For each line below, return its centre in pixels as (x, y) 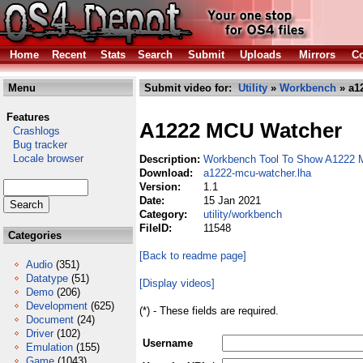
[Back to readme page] (193, 256)
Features (28, 117)
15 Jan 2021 (232, 201)
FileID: (157, 228)
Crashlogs (32, 131)
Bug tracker (35, 145)
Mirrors (317, 55)
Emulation (49, 347)
